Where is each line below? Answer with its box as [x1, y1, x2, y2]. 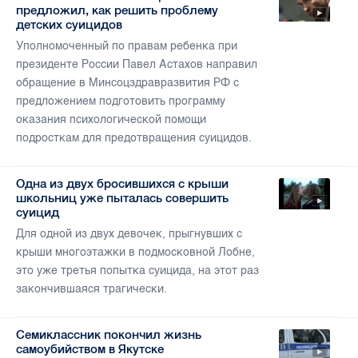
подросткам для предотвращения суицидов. [16, 131, 252, 145]
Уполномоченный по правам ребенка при [16, 39, 237, 54]
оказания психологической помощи [16, 113, 206, 127]
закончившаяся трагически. [16, 282, 167, 296]
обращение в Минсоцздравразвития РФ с [16, 76, 239, 90]
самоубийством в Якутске [16, 342, 164, 356]
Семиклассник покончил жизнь [16, 328, 201, 342]
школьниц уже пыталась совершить [16, 191, 229, 205]
